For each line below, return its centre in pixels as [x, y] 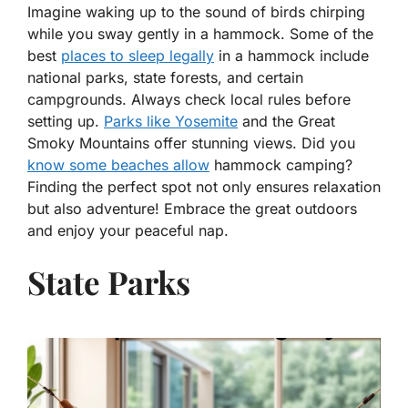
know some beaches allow [118, 165]
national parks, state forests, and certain [165, 78]
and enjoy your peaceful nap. [128, 231]
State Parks [109, 282]
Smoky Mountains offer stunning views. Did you [191, 143]
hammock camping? [281, 165]
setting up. [66, 122]
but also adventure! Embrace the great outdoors [192, 209]
